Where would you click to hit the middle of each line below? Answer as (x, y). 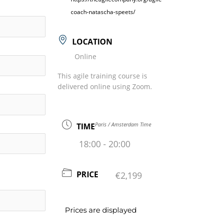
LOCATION (93, 41)
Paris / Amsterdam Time (123, 124)
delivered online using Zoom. (105, 86)
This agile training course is (103, 76)
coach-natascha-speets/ (103, 12)
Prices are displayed (101, 210)
